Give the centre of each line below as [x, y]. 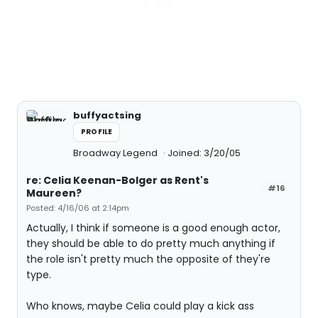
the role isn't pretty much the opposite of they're [148, 259]
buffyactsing [107, 115]
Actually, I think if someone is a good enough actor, [153, 228]
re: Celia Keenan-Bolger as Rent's [117, 180]
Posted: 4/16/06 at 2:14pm [78, 208]
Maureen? [54, 193]
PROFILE [97, 132]
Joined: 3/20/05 [204, 153]
